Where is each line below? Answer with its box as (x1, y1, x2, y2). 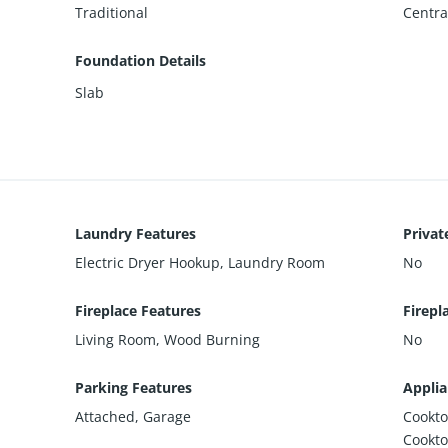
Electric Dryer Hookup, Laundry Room (75, 253, 326, 273)
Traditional (75, 3, 149, 23)
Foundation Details (75, 51, 207, 71)
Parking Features (75, 378, 193, 398)
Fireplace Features (75, 301, 202, 321)
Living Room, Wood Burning (75, 330, 261, 350)
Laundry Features (75, 224, 197, 244)
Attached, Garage (75, 407, 192, 427)
